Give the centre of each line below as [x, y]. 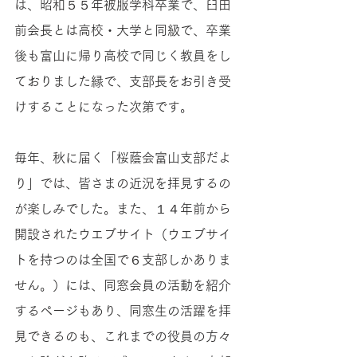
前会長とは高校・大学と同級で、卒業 [123, 30]
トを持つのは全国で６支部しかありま [123, 260]
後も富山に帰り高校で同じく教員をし [123, 56]
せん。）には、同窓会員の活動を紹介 [123, 285]
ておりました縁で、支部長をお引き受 [123, 81]
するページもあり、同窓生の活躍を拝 [123, 311]
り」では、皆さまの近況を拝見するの [123, 183]
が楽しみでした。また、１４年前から [123, 209]
